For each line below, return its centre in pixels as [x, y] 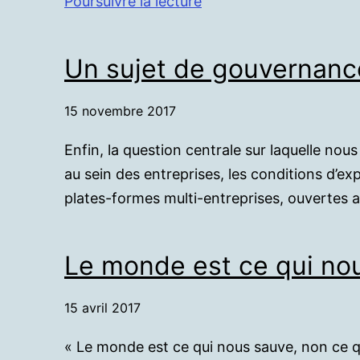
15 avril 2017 [102, 308]
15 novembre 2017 [120, 111]
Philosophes [242, 25]
